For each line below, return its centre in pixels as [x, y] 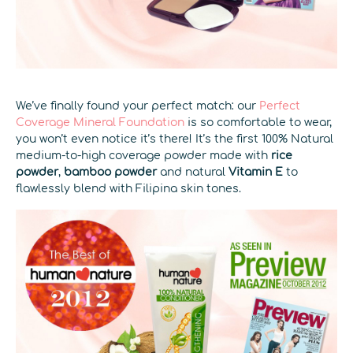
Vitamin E [256, 172]
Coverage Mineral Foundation [102, 123]
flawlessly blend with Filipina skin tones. [128, 189]
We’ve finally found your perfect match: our [136, 106]
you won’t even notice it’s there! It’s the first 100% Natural [175, 139]
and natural [193, 172]
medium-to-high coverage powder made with [143, 156]
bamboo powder [110, 172]
